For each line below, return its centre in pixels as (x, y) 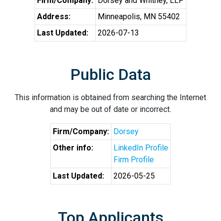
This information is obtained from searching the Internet (110, 97)
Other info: (73, 148)
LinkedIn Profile (141, 148)
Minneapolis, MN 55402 (139, 17)
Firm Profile (134, 160)
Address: (54, 17)
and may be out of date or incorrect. (110, 109)
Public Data (110, 74)
